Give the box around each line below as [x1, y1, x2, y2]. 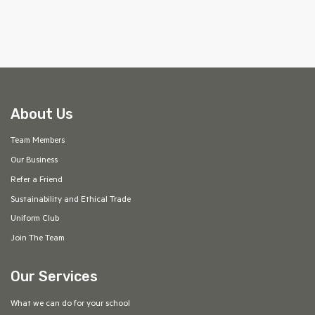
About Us [10, 105, 73, 122]
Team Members [10, 136, 65, 147]
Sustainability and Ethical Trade [10, 195, 131, 205]
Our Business [10, 156, 58, 167]
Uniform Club [10, 214, 59, 225]
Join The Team [10, 234, 65, 245]
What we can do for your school [10, 299, 130, 309]
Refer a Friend [10, 175, 63, 186]
